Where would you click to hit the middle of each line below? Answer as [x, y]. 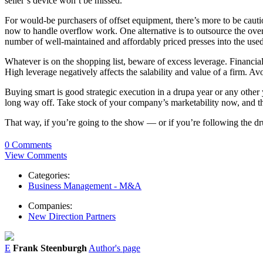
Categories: [49, 175]
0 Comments [28, 144]
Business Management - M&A [85, 186]
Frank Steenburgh [50, 248]
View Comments [36, 155]
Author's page [114, 248]
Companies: [50, 205]
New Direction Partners [72, 216]
